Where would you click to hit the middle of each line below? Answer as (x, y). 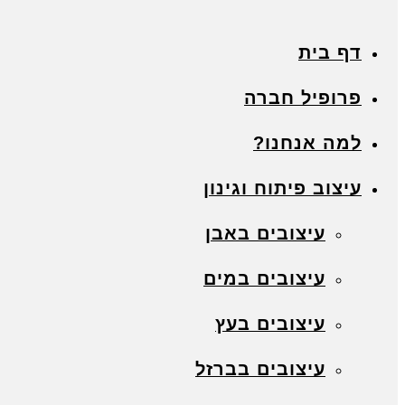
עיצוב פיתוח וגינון (283, 188)
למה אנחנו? (307, 143)
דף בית (330, 52)
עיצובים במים (264, 278)
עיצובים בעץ (270, 324)
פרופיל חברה (303, 98)
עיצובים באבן (265, 233)
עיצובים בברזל (260, 369)
